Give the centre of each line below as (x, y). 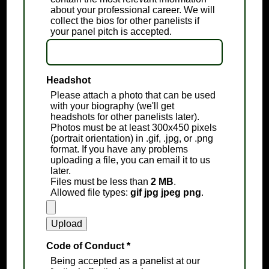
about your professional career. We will (132, 10)
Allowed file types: (90, 193)
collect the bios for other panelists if (125, 21)
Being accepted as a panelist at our (125, 261)
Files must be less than (100, 182)
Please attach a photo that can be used (133, 95)
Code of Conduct (86, 246)
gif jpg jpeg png (165, 193)
